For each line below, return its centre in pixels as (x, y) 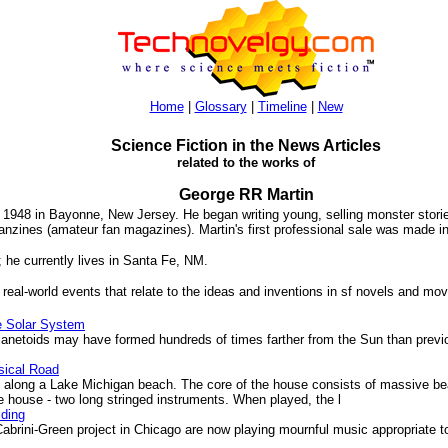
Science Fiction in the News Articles (246, 145)
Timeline (282, 106)
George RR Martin (246, 194)
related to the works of (246, 162)
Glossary (220, 106)
